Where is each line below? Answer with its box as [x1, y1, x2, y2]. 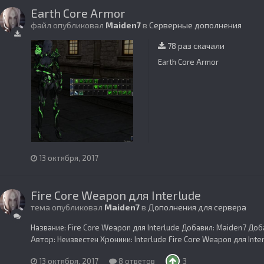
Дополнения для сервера [148, 202, 246, 212]
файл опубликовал [31, 19, 105, 30]
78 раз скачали [166, 40, 225, 51]
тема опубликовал [31, 202, 104, 212]
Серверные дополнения [149, 19, 242, 30]
